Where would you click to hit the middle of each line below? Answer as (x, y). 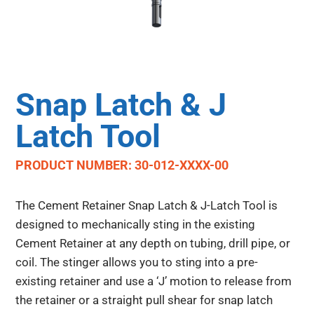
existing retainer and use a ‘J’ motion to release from (154, 281)
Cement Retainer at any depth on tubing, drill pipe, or (153, 244)
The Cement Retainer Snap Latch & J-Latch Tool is (147, 206)
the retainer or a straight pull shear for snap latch (144, 300)
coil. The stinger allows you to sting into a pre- (137, 262)
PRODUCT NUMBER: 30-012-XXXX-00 (122, 165)
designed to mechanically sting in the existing (136, 225)
